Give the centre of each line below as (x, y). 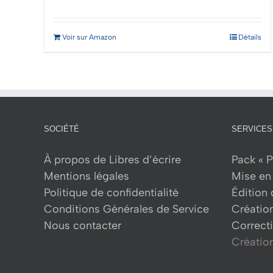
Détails (250, 37)
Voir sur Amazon (89, 37)
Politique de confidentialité (111, 193)
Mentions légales (87, 176)
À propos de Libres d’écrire (112, 160)
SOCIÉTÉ (62, 129)
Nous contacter (83, 226)
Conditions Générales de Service (126, 209)
